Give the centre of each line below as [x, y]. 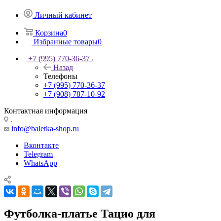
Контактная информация [46, 110]
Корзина [49, 33]
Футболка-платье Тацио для [80, 213]
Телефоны [60, 76]
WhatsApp [40, 163]
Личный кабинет [63, 15]
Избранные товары [66, 41]
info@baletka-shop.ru [45, 128]
